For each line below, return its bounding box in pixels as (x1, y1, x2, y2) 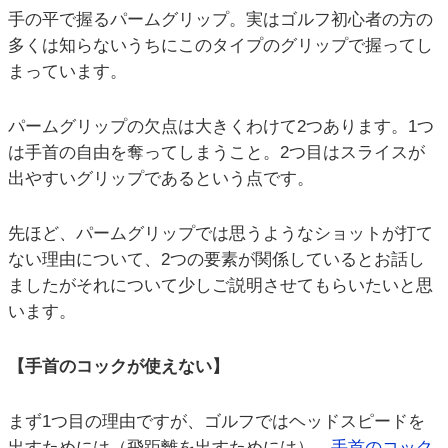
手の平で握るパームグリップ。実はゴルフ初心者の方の (8, 10, 433, 30)
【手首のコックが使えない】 (8, 357, 229, 377)
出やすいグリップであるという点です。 (8, 169, 314, 189)
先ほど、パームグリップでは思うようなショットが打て (8, 224, 433, 244)
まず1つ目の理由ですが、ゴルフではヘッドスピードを (8, 411, 425, 431)
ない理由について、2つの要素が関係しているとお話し (8, 250, 425, 270)
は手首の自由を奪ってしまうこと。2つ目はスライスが (8, 143, 425, 163)
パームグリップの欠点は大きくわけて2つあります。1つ (8, 117, 434, 137)
